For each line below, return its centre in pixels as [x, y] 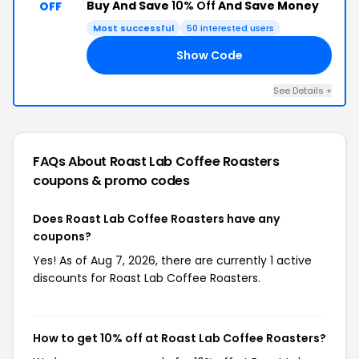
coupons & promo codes [111, 181]
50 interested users [230, 28]
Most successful [133, 28]
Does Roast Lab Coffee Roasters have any [156, 219]
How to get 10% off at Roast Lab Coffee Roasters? [179, 338]
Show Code [209, 55]
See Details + [303, 91]
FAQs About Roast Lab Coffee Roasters [156, 161]
